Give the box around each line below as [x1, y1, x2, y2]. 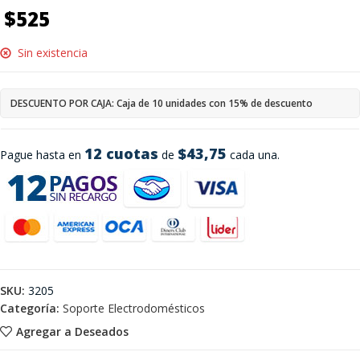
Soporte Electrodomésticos [63, 301, 205, 316]
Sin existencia [18, 45, 88, 60]
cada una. [227, 147, 280, 162]
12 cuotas [84, 144, 158, 163]
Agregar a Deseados [15, 323, 129, 339]
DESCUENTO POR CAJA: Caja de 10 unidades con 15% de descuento [10, 96, 313, 110]
